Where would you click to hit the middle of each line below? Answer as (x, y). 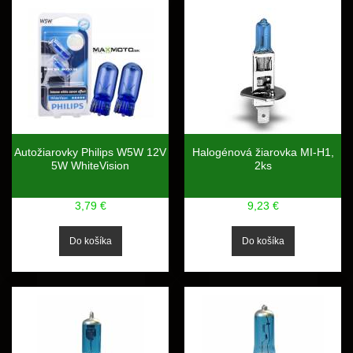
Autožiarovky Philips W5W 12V (90, 152)
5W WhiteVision (90, 165)
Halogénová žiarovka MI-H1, (263, 152)
